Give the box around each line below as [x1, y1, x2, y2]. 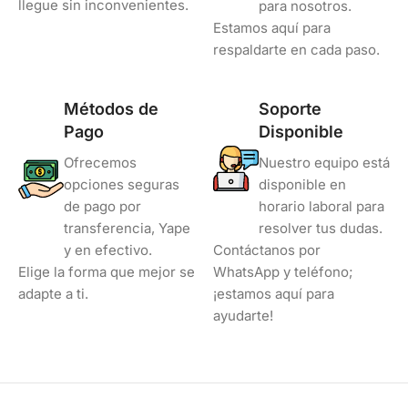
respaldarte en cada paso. [213, 40, 380, 58]
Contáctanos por [213, 240, 321, 259]
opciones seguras [64, 175, 179, 193]
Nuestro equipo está [259, 153, 390, 171]
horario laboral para [259, 197, 384, 215]
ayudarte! [213, 306, 273, 324]
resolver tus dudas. [259, 219, 382, 237]
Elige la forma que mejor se [18, 262, 195, 280]
